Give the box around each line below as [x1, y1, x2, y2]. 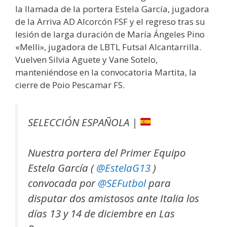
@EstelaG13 [96, 161, 150, 175]
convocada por [28, 176, 98, 191]
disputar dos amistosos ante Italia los [28, 191, 199, 206]
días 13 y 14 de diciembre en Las [28, 206, 175, 221]
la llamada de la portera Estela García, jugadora [15, 3, 209, 15]
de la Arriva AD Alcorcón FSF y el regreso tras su [15, 16, 205, 27]
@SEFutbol [98, 176, 146, 191]
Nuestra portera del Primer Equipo [28, 145, 185, 160]
